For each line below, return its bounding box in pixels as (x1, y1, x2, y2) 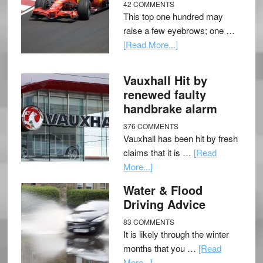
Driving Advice (123, 195, 205, 213)
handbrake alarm (123, 100, 217, 117)
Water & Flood (123, 181, 203, 198)
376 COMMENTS (123, 121, 178, 131)
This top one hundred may (123, 10, 223, 22)
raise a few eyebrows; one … (123, 24, 235, 36)
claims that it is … (123, 146, 194, 159)
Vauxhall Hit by (123, 72, 207, 89)
